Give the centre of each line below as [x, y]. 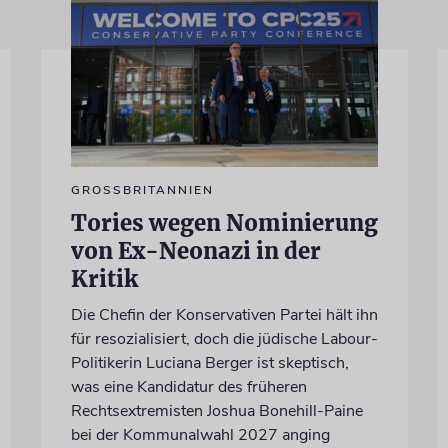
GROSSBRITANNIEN [142, 190]
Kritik [104, 279]
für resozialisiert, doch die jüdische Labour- [224, 339]
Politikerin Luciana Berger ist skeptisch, [209, 363]
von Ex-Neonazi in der [195, 251]
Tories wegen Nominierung [224, 223]
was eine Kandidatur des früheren [188, 387]
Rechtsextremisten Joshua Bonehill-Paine [216, 411]
